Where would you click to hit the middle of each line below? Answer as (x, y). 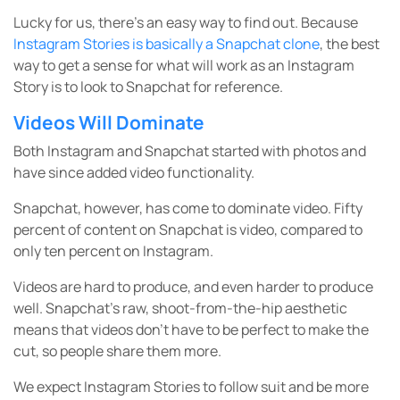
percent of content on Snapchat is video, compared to (188, 230)
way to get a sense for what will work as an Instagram (184, 66)
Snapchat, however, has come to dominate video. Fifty (188, 208)
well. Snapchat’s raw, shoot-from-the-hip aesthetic (180, 308)
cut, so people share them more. (117, 351)
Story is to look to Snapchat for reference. (148, 87)
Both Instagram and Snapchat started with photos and (190, 151)
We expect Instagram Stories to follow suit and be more (191, 387)
